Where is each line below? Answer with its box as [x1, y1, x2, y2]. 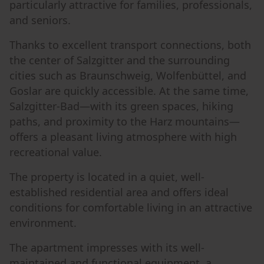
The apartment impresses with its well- [9, 240, 204, 255]
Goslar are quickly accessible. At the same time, [9, 84, 249, 98]
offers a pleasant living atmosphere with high [9, 130, 237, 144]
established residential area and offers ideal [9, 185, 229, 199]
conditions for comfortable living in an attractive [9, 200, 252, 214]
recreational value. [9, 145, 102, 159]
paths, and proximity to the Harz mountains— [9, 114, 240, 128]
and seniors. [9, 13, 71, 27]
